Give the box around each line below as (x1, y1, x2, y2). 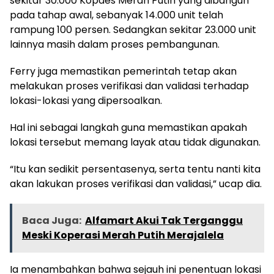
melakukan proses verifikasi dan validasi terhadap (10, 78, 249, 93)
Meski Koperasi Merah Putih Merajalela (22, 228, 224, 242)
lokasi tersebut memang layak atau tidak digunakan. (10, 135, 261, 149)
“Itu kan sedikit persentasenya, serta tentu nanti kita (10, 161, 261, 176)
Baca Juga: (22, 213, 81, 228)
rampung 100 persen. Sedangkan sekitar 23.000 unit (10, 22, 256, 37)
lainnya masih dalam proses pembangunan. (10, 37, 220, 51)
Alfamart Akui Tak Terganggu (85, 213, 243, 228)
